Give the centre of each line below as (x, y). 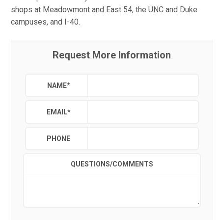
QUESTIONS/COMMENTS (112, 164)
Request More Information (112, 55)
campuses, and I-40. (45, 22)
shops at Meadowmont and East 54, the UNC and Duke (104, 10)
